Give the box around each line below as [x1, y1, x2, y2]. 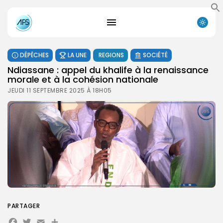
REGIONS [99, 50, 124, 59]
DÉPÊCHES [20, 50, 49, 59]
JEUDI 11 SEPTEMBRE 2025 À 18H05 [7, 86, 112, 95]
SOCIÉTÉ [143, 50, 168, 59]
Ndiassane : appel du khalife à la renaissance [7, 63, 209, 76]
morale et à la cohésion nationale [7, 73, 158, 86]
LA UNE [68, 50, 87, 59]
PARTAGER [7, 201, 40, 210]
